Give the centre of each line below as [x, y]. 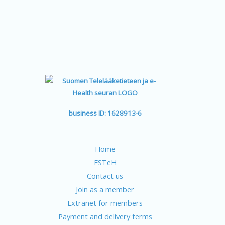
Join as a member [105, 190]
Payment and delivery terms [105, 217]
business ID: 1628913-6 [105, 113]
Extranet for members [105, 203]
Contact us [105, 176]
